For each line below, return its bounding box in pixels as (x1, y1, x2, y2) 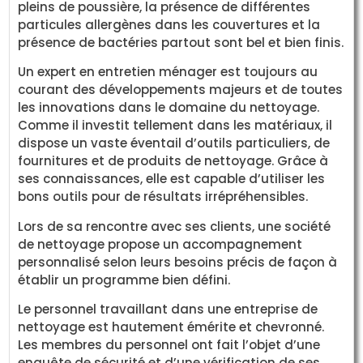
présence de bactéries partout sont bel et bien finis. (18, 33, 344, 51)
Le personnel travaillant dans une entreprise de (18, 300, 318, 318)
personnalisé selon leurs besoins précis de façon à (18, 253, 338, 271)
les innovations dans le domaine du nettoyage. (18, 99, 320, 117)
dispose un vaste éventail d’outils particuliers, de (18, 135, 331, 152)
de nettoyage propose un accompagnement (18, 235, 303, 253)
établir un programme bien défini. (18, 271, 231, 288)
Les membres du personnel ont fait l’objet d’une (18, 335, 321, 353)
